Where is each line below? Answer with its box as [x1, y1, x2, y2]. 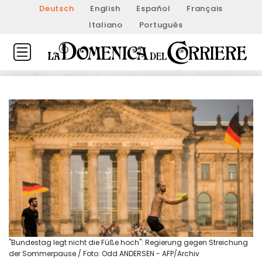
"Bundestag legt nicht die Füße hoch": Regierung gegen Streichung [9, 237, 248, 247]
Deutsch [39, 3, 74, 14]
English [90, 3, 120, 14]
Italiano [88, 19, 123, 30]
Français [187, 3, 223, 14]
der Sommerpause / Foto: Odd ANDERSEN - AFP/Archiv [9, 248, 199, 258]
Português [139, 19, 183, 30]
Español [136, 3, 171, 14]
